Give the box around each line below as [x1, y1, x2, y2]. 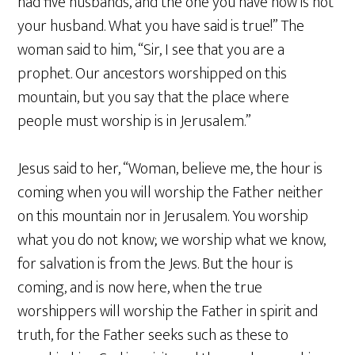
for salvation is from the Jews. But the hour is [17, 250, 294, 277]
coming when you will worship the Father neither [17, 179, 324, 206]
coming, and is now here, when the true [17, 274, 263, 301]
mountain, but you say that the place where [17, 84, 290, 111]
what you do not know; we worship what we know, [17, 227, 326, 254]
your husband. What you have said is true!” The [17, 13, 305, 40]
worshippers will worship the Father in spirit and [17, 298, 319, 325]
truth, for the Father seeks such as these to [17, 322, 289, 349]
